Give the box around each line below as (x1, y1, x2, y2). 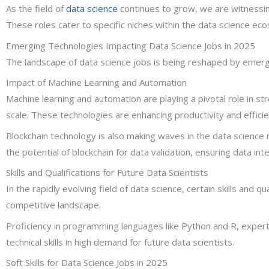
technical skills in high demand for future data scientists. (6, 235, 234, 248)
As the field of (6, 2, 66, 15)
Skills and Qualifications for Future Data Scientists (6, 166, 208, 179)
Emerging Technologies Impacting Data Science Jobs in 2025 (6, 39, 255, 52)
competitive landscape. (6, 199, 101, 211)
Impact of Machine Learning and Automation (6, 76, 187, 89)
